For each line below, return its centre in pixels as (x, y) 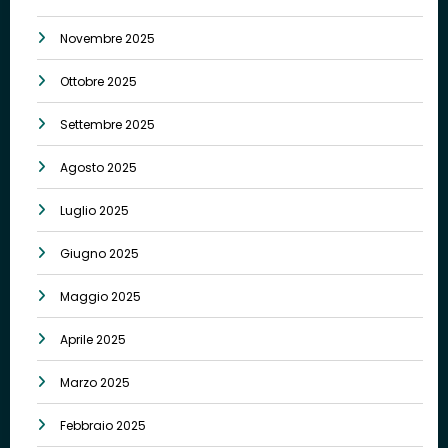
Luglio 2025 (94, 211)
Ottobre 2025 (98, 82)
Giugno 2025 (99, 254)
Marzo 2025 (95, 383)
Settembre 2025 (107, 125)
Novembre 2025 (107, 39)
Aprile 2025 (93, 340)
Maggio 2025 (100, 297)
